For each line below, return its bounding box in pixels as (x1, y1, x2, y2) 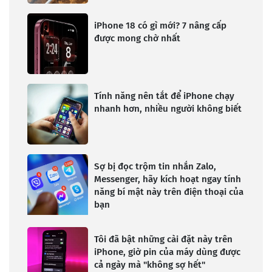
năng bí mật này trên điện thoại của (94, 186, 243, 198)
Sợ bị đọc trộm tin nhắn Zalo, (94, 161, 216, 172)
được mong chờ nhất (94, 33, 180, 44)
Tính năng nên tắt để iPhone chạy (94, 90, 234, 102)
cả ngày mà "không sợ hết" (94, 259, 205, 271)
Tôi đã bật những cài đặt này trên (94, 234, 233, 245)
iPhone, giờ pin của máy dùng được (94, 246, 240, 258)
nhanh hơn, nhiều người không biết (94, 103, 242, 115)
